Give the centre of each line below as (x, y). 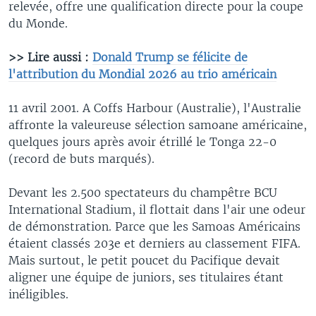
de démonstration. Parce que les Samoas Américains (154, 226)
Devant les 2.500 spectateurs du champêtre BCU (143, 192)
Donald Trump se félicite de (170, 57)
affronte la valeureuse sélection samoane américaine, (158, 124)
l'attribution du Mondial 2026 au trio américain (142, 74)
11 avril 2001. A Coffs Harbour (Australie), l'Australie (155, 108)
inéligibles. (38, 294)
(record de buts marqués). (81, 158)
